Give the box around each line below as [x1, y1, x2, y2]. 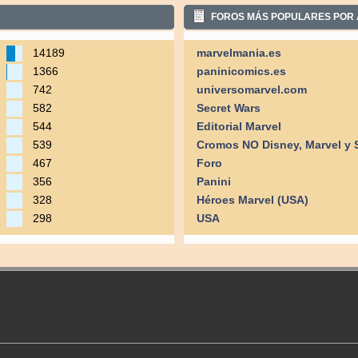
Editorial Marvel [197, 121, 282, 133]
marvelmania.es [197, 47, 282, 60]
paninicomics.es [197, 66, 287, 78]
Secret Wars [197, 102, 261, 115]
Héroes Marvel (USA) [197, 194, 309, 207]
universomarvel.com [197, 84, 308, 97]
